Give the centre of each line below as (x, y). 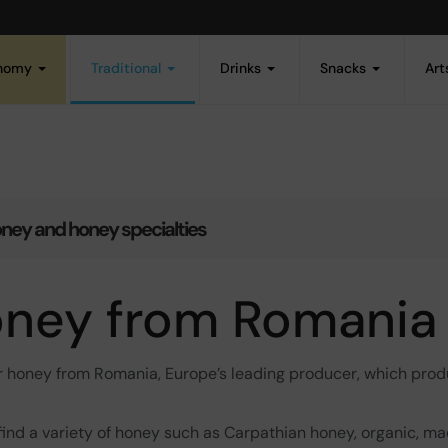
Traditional (128, 68)
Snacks (345, 68)
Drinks (242, 68)
